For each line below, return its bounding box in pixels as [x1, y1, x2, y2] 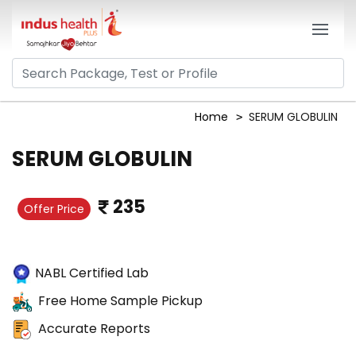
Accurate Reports [38, 319, 150, 339]
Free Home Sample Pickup [38, 292, 203, 311]
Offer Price [24, 201, 84, 217]
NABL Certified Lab [35, 264, 149, 282]
